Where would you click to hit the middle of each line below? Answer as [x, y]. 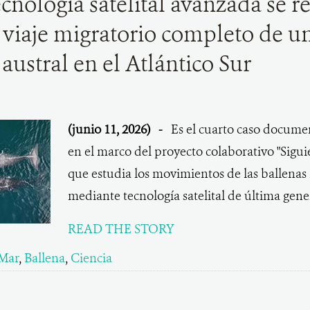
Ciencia [91, 258]
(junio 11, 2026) [110, 129]
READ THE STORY [121, 229]
